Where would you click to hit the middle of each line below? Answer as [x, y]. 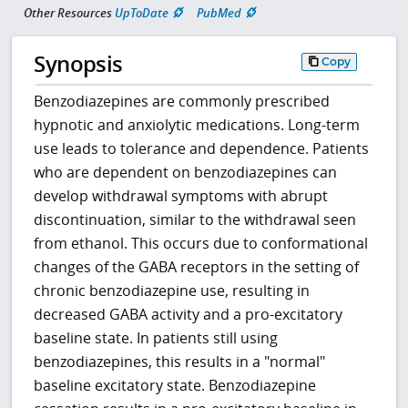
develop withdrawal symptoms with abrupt [181, 196]
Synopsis [78, 64]
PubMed [219, 12]
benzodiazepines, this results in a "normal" [180, 362]
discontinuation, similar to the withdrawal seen [195, 220]
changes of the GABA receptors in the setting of [197, 267]
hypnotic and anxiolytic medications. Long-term [197, 125]
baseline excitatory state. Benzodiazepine [175, 386]
